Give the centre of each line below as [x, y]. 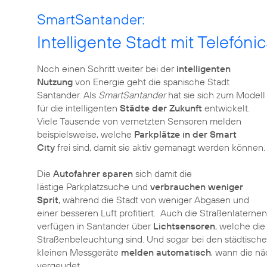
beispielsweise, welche [86, 134]
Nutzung [55, 82]
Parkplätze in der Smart [185, 134]
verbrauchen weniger [197, 187]
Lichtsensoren [184, 226]
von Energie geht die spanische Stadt [151, 82]
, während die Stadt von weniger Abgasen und [154, 200]
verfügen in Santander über [95, 226]
